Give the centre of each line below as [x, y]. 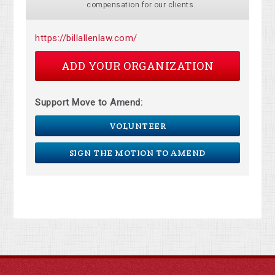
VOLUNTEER [137, 126]
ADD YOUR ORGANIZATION [137, 66]
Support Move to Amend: [89, 103]
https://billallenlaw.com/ [86, 38]
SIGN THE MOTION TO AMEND [137, 153]
